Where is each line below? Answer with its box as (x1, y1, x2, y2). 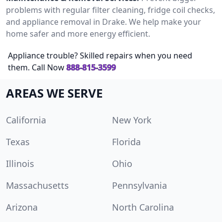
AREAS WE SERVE (6, 84, 103, 101)
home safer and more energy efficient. (6, 28, 150, 39)
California (6, 113, 46, 126)
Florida (112, 135, 141, 148)
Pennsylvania (112, 179, 167, 191)
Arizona (6, 201, 38, 213)
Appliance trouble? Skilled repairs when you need (8, 50, 192, 61)
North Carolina (112, 201, 174, 213)
